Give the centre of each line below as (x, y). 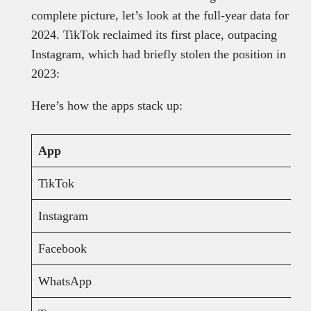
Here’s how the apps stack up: (108, 105)
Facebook (62, 248)
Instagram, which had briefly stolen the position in (158, 54)
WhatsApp (65, 281)
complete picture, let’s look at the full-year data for (160, 15)
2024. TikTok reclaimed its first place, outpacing (154, 34)
